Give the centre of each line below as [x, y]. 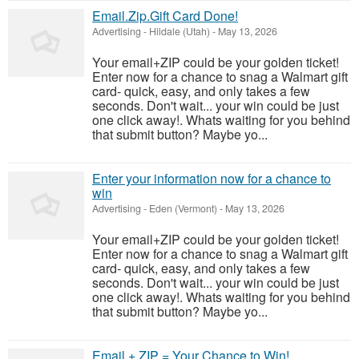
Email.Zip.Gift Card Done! [165, 16]
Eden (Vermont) [183, 208]
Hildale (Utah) [179, 31]
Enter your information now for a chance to [212, 178]
